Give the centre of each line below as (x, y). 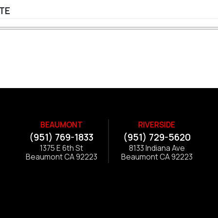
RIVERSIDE (157, 125)
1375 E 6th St (61, 148)
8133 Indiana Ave (157, 148)
